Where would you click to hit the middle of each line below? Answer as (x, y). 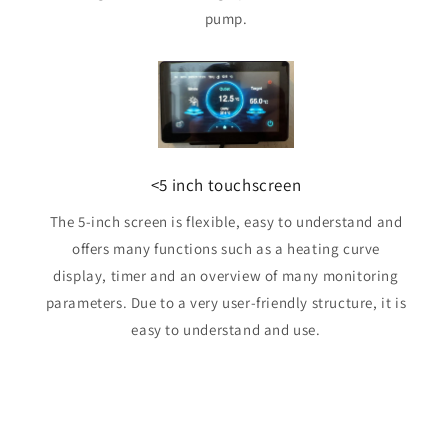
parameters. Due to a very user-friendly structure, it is (226, 302)
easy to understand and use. (226, 329)
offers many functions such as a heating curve (225, 248)
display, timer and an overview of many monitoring (226, 275)
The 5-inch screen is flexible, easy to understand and (226, 221)
